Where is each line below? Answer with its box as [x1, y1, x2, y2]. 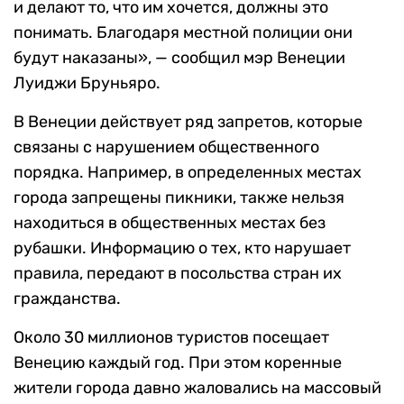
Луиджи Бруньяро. [14, 73, 161, 94]
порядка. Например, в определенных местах [14, 162, 362, 183]
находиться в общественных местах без [14, 213, 326, 234]
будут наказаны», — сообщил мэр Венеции [14, 48, 345, 69]
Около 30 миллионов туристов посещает [14, 327, 329, 348]
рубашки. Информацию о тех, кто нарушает [14, 238, 351, 259]
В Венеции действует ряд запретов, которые [14, 112, 363, 133]
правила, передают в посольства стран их [14, 263, 342, 284]
